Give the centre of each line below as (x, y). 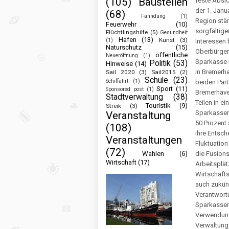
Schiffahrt (117, 81)
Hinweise (119, 64)
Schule (156, 80)
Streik (113, 106)
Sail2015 (163, 72)
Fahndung (153, 16)
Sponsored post (125, 89)
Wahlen (153, 154)
